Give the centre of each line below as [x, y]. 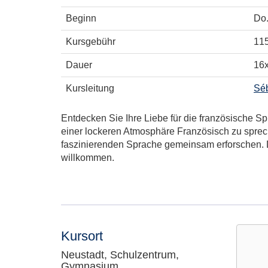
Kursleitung [90, 88]
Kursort [82, 236]
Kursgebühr [91, 42]
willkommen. [88, 158]
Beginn [81, 18]
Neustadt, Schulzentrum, [120, 255]
